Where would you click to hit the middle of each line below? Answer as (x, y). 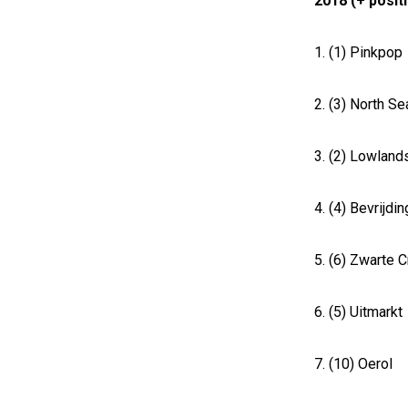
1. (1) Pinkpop (358, 52)
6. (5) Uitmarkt (358, 312)
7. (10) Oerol (353, 364)
